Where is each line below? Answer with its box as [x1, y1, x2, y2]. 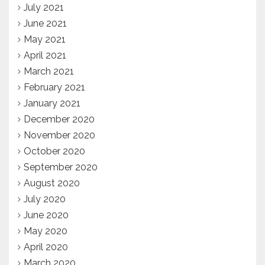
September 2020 [24, 161, 98, 173]
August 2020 [24, 177, 80, 189]
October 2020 [24, 146, 85, 157]
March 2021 [24, 66, 74, 77]
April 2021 [24, 50, 66, 62]
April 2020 [24, 241, 68, 253]
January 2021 [24, 98, 80, 109]
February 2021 [24, 82, 85, 93]
